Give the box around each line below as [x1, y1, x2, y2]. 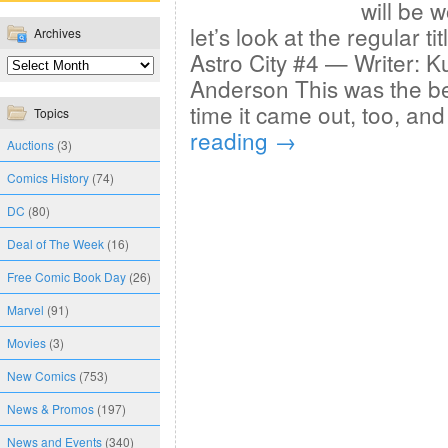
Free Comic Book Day [7, 268, 126, 285]
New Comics [7, 367, 76, 384]
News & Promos [7, 400, 94, 417]
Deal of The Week [7, 235, 104, 252]
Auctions [7, 136, 54, 153]
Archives [34, 24, 81, 41]
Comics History [7, 169, 89, 186]
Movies [7, 334, 46, 351]
